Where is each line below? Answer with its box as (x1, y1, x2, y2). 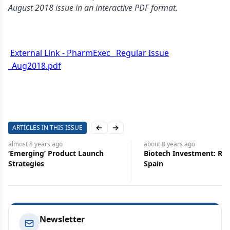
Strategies (8, 159, 44, 168)
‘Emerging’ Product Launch (8, 148, 104, 158)
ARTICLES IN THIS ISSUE (12, 123, 83, 132)
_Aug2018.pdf (8, 60, 61, 71)
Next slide (114, 127, 149, 137)
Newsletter (40, 214, 85, 225)
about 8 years (144, 140, 183, 148)
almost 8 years (8, 140, 50, 148)
